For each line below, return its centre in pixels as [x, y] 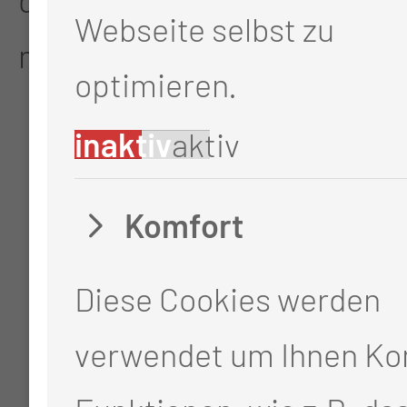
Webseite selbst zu [204, 28]
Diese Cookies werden [227, 298]
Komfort [184, 224]
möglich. [78, 55]
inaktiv [123, 144]
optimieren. [155, 84]
